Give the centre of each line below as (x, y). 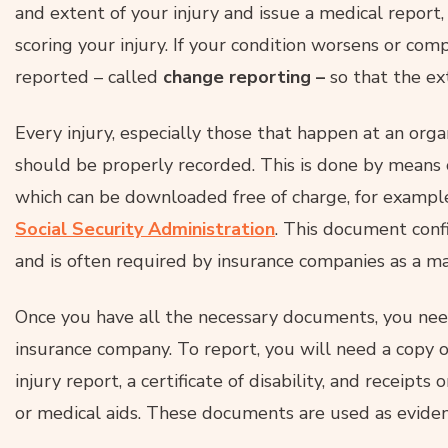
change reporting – (244, 76)
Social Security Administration (145, 228)
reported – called (89, 76)
